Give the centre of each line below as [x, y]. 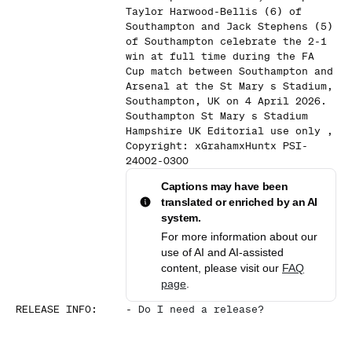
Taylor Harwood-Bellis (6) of [214, 11]
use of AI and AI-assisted [222, 252]
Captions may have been [225, 186]
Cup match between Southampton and [229, 71]
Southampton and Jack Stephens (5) [229, 26]
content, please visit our [222, 268]
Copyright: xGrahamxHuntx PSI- [217, 146]
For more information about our [239, 236]
